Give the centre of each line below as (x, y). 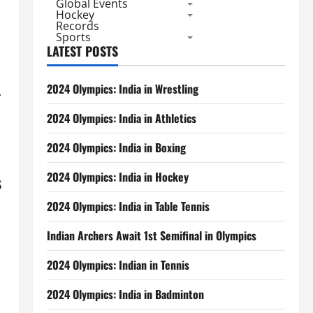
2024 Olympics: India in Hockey (117, 177)
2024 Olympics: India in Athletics (121, 118)
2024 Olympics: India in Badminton (125, 294)
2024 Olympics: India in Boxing (116, 147)
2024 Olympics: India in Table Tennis (128, 206)
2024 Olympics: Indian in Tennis (118, 265)
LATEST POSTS (82, 51)
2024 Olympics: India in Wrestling (122, 89)
